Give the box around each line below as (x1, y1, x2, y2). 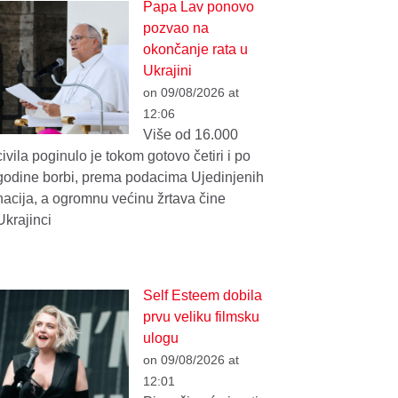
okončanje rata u (143, 42, 249, 58)
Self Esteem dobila (143, 288, 263, 304)
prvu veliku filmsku (143, 309, 260, 325)
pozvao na (143, 20, 210, 36)
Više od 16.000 (143, 127, 239, 143)
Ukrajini (143, 63, 193, 79)
